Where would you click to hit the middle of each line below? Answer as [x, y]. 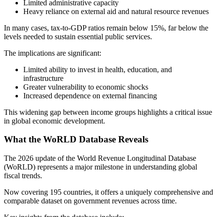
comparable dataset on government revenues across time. [90, 201]
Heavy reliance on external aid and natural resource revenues [116, 11]
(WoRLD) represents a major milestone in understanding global [101, 167]
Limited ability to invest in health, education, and [98, 69]
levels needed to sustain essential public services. [78, 36]
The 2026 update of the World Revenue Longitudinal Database [100, 158]
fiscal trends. [23, 176]
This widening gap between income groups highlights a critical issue [108, 112]
